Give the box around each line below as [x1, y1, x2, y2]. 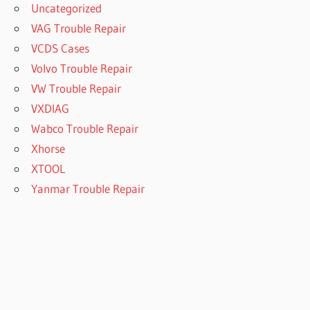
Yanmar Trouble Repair [31, 181, 145, 197]
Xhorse [31, 141, 66, 156]
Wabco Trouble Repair [31, 121, 139, 136]
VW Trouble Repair [31, 81, 122, 96]
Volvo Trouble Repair [31, 61, 133, 76]
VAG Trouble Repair [31, 21, 127, 36]
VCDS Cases [31, 41, 90, 56]
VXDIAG [31, 101, 70, 116]
